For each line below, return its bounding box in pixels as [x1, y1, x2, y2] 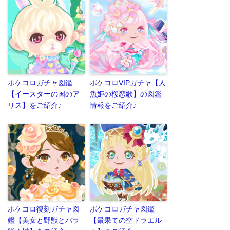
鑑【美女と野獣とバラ [8, 216, 80, 224]
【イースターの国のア [8, 89, 80, 98]
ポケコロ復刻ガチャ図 [8, 204, 80, 213]
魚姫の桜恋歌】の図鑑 [90, 89, 162, 98]
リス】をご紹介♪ [8, 101, 62, 109]
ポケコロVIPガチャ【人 [90, 78, 166, 87]
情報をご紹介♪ [90, 101, 137, 109]
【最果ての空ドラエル [90, 216, 162, 224]
